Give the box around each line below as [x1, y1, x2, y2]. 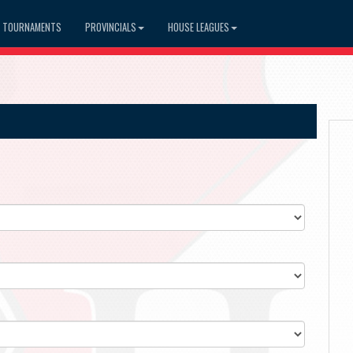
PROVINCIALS [85, 19, 136, 35]
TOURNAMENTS [2, 19, 61, 35]
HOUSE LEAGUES [168, 19, 229, 35]
